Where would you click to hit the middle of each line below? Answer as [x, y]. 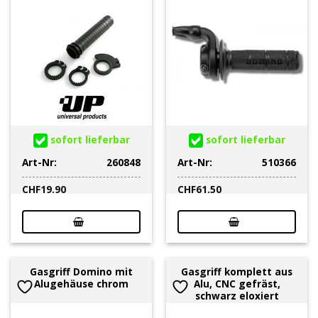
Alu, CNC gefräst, [237, 284]
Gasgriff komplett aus [237, 272]
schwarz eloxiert [237, 296]
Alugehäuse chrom [81, 284]
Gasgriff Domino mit [81, 272]
